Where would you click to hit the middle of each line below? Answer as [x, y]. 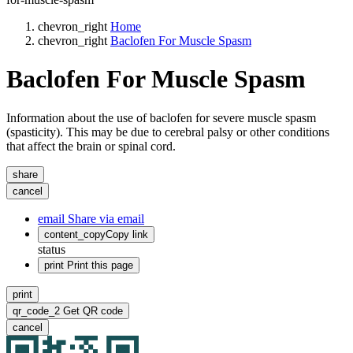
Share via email [104, 218]
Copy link [127, 234]
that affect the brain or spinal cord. [91, 146]
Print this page [98, 265]
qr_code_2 [36, 310]
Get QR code [93, 310]
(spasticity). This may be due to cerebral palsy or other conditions [168, 132]
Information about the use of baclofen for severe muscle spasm [161, 117]
